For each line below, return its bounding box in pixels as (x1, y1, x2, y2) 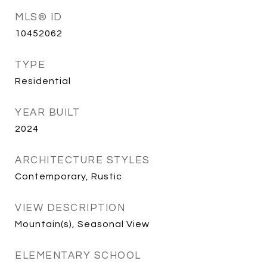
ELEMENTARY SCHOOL (15, 250, 141, 261)
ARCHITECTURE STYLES (15, 155, 150, 166)
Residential (15, 76, 71, 86)
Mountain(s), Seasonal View (15, 219, 150, 229)
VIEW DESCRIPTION (15, 203, 125, 213)
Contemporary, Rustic (15, 172, 122, 181)
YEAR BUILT (15, 107, 80, 118)
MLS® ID (15, 12, 63, 23)
